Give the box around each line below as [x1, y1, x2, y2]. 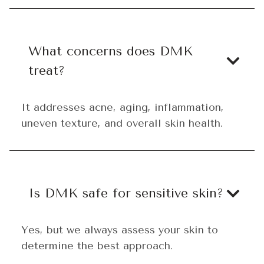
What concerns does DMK [28, 43, 193, 59]
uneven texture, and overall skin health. [21, 116, 223, 130]
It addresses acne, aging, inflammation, [21, 100, 224, 114]
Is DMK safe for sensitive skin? [28, 185, 223, 201]
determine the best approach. [21, 239, 173, 252]
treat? [28, 62, 65, 78]
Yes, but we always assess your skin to [21, 223, 218, 236]
